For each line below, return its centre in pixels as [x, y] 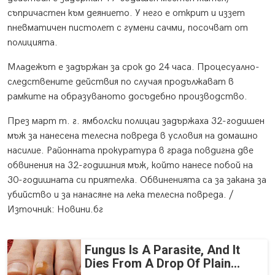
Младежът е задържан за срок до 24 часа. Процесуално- [134, 68]
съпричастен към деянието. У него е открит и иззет [126, 14]
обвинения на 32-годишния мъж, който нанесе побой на [130, 166]
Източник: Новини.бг [55, 210]
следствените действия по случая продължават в [121, 82]
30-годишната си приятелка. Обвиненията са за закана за [137, 180]
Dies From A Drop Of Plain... [162, 264]
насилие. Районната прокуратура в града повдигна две [130, 151]
